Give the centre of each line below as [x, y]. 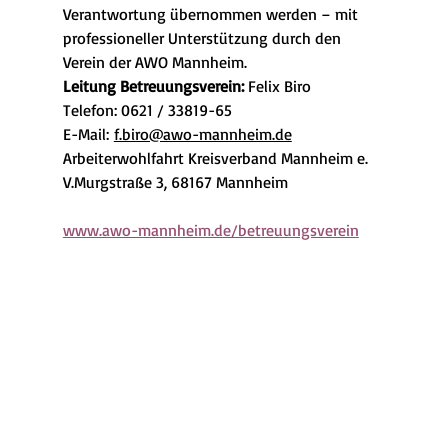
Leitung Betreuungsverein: [155, 86]
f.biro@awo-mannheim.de [202, 134]
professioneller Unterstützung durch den [203, 38]
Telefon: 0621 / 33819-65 [147, 110]
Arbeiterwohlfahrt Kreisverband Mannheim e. [217, 158]
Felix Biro [279, 86]
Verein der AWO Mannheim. [154, 62]
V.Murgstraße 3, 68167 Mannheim [175, 182]
